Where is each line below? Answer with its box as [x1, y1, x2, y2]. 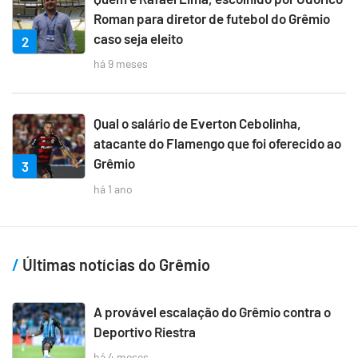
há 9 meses [93, 57, 148, 71]
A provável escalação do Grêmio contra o [93, 303, 331, 320]
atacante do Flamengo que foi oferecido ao [93, 135, 341, 152]
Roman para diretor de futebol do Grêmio [93, 10, 330, 26]
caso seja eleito [93, 30, 183, 46]
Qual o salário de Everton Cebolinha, [93, 115, 301, 132]
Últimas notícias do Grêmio [19, 254, 210, 274]
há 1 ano [93, 181, 133, 196]
